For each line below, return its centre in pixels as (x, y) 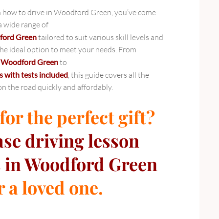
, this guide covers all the (109, 75)
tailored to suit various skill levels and (100, 37)
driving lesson (82, 140)
